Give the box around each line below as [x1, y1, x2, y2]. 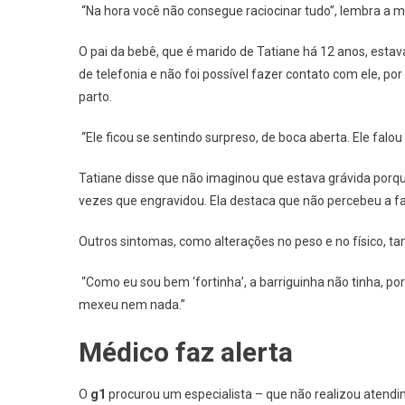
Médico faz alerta [79, 335, 293, 368]
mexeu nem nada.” [79, 297, 185, 312]
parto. [79, 89, 112, 104]
